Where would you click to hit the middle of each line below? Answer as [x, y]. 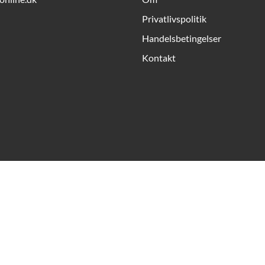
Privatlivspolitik [174, 18]
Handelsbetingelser [182, 38]
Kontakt [159, 57]
